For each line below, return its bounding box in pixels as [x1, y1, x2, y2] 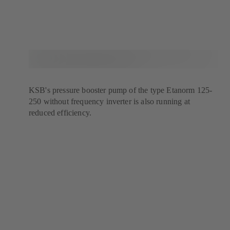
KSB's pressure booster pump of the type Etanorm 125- [29, 86, 213, 95]
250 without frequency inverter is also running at [29, 97, 190, 106]
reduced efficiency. [29, 108, 92, 118]
